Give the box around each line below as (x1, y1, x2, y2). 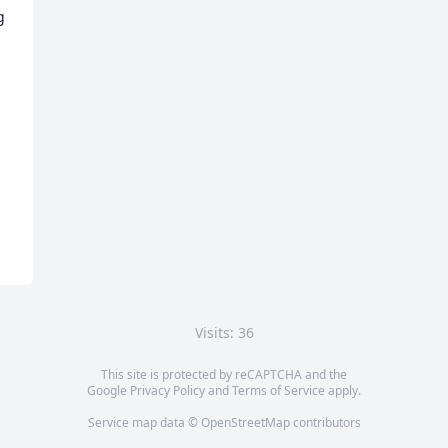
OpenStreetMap (200, 414, 290, 431)
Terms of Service (232, 382, 325, 399)
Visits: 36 (194, 323, 254, 342)
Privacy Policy (130, 382, 205, 399)
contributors (289, 414, 361, 431)
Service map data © (87, 414, 201, 431)
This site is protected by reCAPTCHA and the (101, 366, 347, 383)
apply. (325, 382, 361, 399)
